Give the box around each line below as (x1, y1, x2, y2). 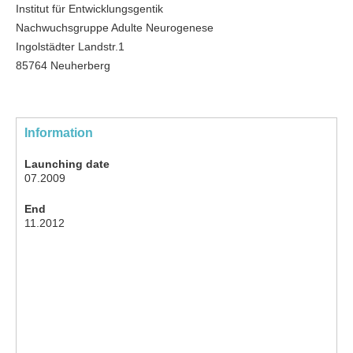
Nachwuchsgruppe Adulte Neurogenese (16, 21, 214, 35)
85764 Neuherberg (16, 59, 110, 72)
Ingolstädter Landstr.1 (16, 40, 124, 54)
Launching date (24, 158, 110, 171)
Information (24, 126, 93, 140)
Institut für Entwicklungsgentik (16, 2, 163, 16)
